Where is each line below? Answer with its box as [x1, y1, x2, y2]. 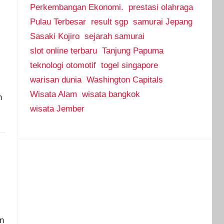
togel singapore [100, 60, 158, 70]
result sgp [90, 17, 128, 27]
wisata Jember [29, 104, 84, 114]
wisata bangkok [81, 89, 140, 99]
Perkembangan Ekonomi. [29, 2, 123, 12]
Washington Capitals [86, 75, 163, 85]
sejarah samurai [84, 31, 144, 41]
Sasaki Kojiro [29, 31, 79, 41]
